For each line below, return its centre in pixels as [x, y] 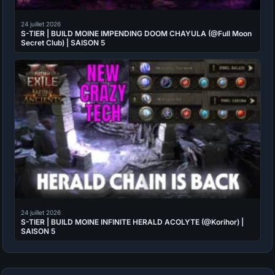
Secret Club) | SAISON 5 [63, 43]
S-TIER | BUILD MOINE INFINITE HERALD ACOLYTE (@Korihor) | [133, 222]
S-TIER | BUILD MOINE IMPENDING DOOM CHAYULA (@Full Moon [137, 34]
